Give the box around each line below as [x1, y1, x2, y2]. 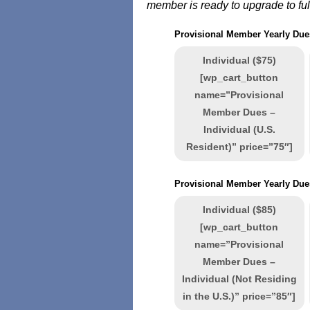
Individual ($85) [202, 204, 276, 215]
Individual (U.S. [203, 124, 275, 135]
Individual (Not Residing [181, 273, 297, 284]
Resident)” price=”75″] [185, 141, 293, 152]
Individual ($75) [202, 55, 276, 66]
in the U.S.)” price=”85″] [183, 291, 296, 302]
